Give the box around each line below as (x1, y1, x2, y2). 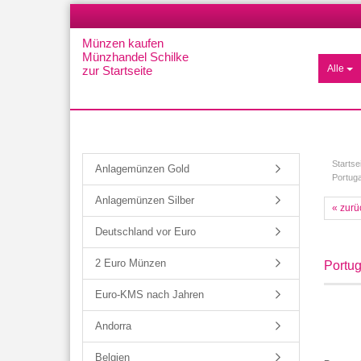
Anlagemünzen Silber (95, 194, 194, 206)
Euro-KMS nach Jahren (95, 288, 204, 301)
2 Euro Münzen (95, 257, 166, 269)
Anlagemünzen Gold (95, 163, 189, 175)
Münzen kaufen (82, 36, 164, 50)
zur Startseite (82, 64, 152, 77)
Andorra (95, 320, 131, 332)
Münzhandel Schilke (82, 50, 189, 64)
